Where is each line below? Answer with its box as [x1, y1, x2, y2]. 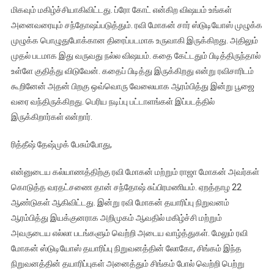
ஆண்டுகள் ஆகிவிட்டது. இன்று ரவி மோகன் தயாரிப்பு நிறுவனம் [10, 198, 229, 208]
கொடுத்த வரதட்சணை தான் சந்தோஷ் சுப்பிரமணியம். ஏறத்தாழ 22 [10, 182, 242, 193]
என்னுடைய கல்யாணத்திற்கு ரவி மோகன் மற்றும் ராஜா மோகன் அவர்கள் [10, 167, 259, 177]
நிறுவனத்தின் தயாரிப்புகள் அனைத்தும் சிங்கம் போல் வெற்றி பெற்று [10, 259, 245, 269]
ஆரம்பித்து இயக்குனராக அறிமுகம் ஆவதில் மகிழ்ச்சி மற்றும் [10, 213, 222, 223]
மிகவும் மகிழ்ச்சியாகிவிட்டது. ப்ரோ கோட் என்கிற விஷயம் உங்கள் [10, 5, 232, 15]
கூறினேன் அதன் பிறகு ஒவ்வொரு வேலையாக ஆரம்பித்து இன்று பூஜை [10, 81, 254, 92]
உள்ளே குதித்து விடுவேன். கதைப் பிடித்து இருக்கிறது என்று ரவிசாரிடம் [10, 66, 254, 76]
